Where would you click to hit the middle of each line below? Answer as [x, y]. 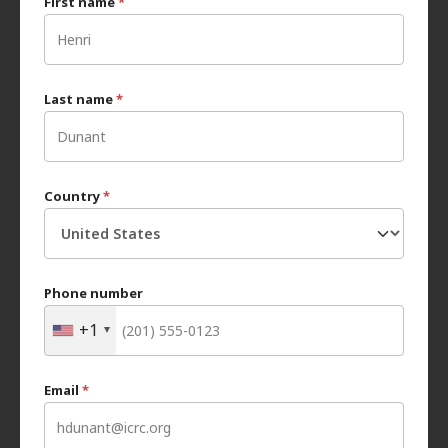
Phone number [93, 292]
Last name [80, 98]
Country [73, 195]
